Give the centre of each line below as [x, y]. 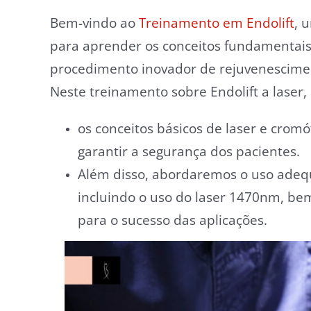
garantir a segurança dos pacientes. [189, 151]
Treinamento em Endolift [217, 23]
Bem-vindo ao [94, 23]
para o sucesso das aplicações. [173, 220]
